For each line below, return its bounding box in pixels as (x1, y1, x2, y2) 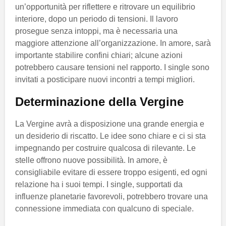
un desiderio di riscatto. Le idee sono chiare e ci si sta (15, 131, 206, 140)
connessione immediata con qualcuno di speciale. (15, 204, 194, 213)
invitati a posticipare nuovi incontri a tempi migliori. (15, 75, 195, 84)
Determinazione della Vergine (15, 94, 184, 108)
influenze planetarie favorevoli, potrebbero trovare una (15, 192, 208, 201)
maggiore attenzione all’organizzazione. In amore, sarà (15, 38, 211, 47)
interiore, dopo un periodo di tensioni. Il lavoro (15, 14, 178, 23)
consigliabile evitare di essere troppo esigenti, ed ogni (15, 167, 207, 177)
